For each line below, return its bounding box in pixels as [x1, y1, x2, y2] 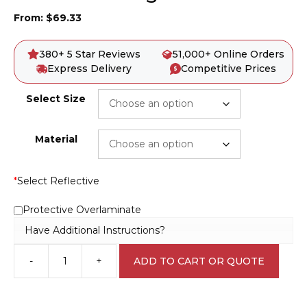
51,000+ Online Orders [173, 48, 285, 60]
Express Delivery [47, 62, 132, 75]
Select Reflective [17, 175, 99, 187]
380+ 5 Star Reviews [38, 48, 140, 60]
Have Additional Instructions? [25, 223, 165, 236]
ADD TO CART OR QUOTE [134, 254, 265, 267]
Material [34, 133, 77, 145]
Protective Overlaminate [23, 204, 141, 216]
